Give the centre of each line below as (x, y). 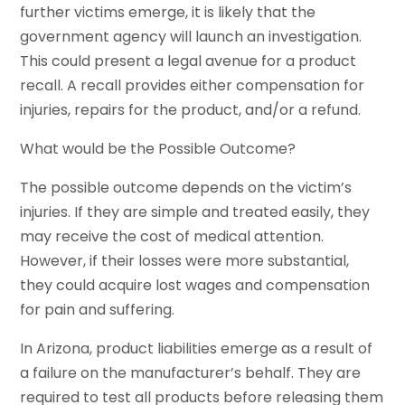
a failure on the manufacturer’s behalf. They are (191, 373)
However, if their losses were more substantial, (185, 261)
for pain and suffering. (98, 310)
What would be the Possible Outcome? (158, 149)
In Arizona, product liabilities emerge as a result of (197, 349)
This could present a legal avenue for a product (188, 61)
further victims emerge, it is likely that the (168, 13)
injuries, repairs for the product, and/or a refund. (191, 110)
